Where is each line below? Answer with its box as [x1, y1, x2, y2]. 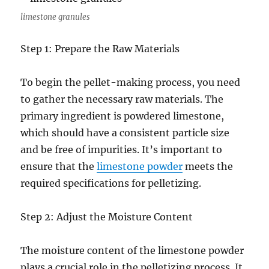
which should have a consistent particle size [20, 127, 230, 139]
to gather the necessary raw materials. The [20, 93, 224, 105]
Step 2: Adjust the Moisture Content [20, 211, 193, 223]
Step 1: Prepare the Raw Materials [20, 43, 180, 55]
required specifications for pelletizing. [20, 177, 202, 189]
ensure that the [20, 160, 97, 172]
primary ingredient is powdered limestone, [20, 110, 225, 122]
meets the [183, 160, 234, 172]
